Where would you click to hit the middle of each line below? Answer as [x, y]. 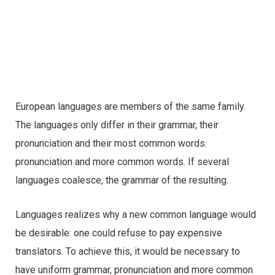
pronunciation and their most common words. [111, 143]
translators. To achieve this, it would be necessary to [128, 251]
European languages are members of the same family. [130, 106]
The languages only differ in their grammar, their [117, 125]
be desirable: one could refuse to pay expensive [119, 233]
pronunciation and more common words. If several [122, 161]
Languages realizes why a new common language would [136, 214]
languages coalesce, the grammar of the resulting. [122, 180]
